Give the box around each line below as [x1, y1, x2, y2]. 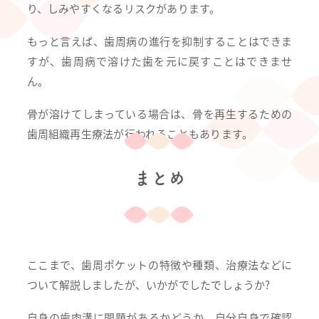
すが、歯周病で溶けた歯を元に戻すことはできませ [26, 53, 293, 68]
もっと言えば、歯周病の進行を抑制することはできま [26, 33, 293, 48]
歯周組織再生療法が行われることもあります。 [26, 126, 253, 141]
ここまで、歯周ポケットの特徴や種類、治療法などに [26, 257, 293, 272]
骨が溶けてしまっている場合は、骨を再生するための [26, 106, 293, 121]
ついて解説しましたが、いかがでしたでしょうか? [26, 277, 271, 292]
